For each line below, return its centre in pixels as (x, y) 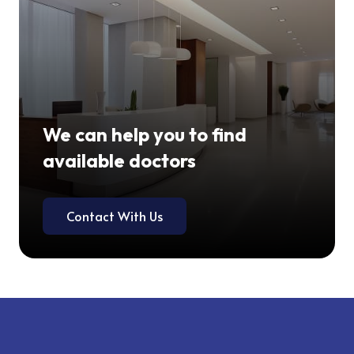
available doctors (120, 161)
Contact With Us (115, 216)
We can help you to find (145, 135)
